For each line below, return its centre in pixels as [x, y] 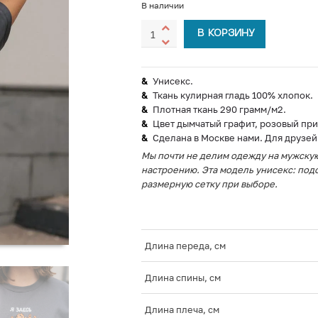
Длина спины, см [182, 278]
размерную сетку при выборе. [209, 184]
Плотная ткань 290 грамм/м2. [219, 109]
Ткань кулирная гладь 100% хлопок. [232, 95]
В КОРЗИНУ [226, 34]
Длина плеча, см [182, 309]
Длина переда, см [185, 246]
